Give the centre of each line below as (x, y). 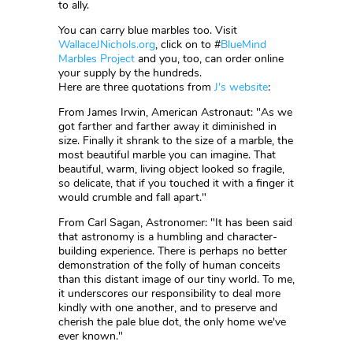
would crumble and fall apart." (132, 197)
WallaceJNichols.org (107, 45)
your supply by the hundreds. (130, 73)
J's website (241, 87)
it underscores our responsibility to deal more (169, 294)
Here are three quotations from (136, 87)
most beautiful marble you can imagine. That (167, 155)
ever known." (91, 336)
